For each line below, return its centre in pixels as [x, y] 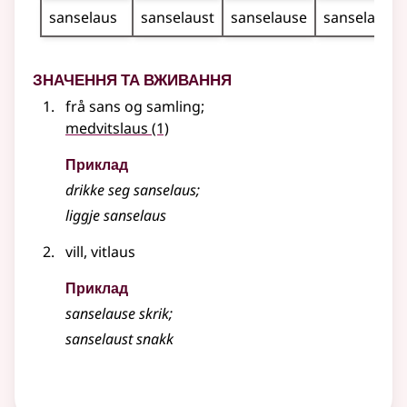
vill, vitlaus [100, 252]
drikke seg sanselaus [131, 190]
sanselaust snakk [119, 339]
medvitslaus [107, 129]
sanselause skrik [117, 314]
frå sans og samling [133, 107]
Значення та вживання [132, 77]
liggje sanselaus [116, 216]
